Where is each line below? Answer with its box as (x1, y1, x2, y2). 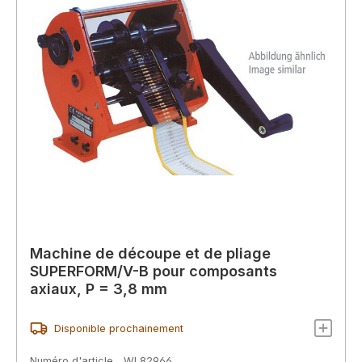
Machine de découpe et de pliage (30, 244, 271, 262)
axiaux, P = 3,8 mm (30, 280, 167, 297)
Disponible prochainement (53, 322, 183, 335)
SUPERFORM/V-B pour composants (30, 262, 277, 280)
